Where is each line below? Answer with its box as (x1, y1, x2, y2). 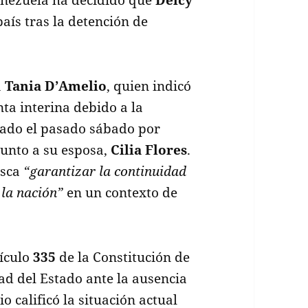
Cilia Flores (111, 140, 188, 159)
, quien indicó (107, 76, 192, 95)
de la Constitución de (56, 247, 190, 266)
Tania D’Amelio (5, 76, 107, 95)
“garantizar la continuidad (23, 162, 187, 180)
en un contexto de (63, 183, 178, 201)
